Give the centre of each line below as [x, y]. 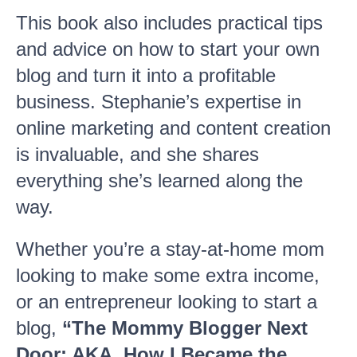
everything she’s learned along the [159, 180]
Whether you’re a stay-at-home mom [170, 249]
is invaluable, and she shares [137, 154]
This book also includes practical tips [169, 23]
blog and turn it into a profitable [146, 75]
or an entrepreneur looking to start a [167, 302]
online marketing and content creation [173, 128]
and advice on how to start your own [168, 49]
